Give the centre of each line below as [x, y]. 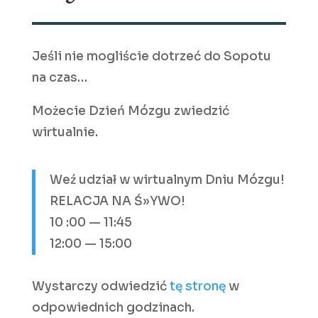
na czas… [59, 77]
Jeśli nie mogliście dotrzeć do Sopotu [151, 56]
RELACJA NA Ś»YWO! [117, 201]
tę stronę [197, 286]
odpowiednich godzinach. [113, 307]
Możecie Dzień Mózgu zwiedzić [130, 111]
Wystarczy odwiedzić [100, 286]
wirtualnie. [65, 132]
